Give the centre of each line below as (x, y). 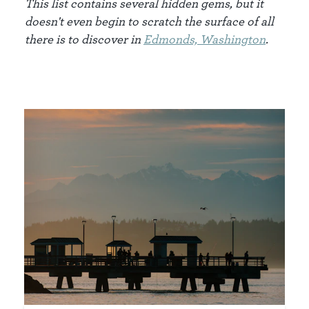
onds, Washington (217, 39)
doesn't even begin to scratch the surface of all (149, 21)
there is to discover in (84, 39)
